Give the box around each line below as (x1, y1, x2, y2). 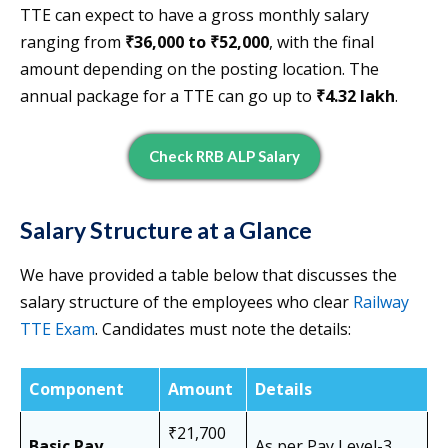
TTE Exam (20, 318, 95, 341)
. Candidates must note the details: (95, 318, 351, 341)
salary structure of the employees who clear (20, 291, 353, 314)
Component (29, 378, 124, 401)
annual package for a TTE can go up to (20, 85, 316, 108)
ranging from (20, 31, 125, 54)
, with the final (269, 31, 374, 54)
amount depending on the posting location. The (20, 58, 379, 81)
